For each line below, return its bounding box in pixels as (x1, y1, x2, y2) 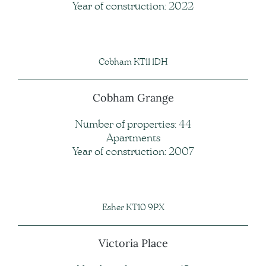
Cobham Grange (92, 90, 174, 104)
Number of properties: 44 (74, 119, 192, 131)
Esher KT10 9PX (102, 203, 164, 213)
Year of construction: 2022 (72, 1, 194, 12)
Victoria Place (98, 236, 168, 250)
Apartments (106, 133, 160, 144)
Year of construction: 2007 (72, 147, 194, 158)
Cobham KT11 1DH (98, 58, 168, 67)
